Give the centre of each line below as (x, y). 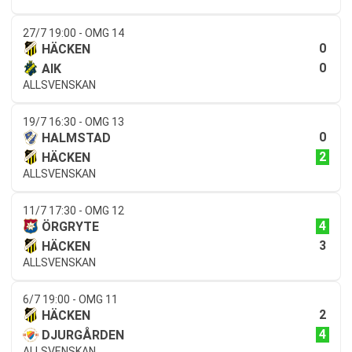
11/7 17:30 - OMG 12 (73, 210)
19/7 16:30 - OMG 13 (73, 121)
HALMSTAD (76, 137)
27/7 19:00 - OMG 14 (73, 33)
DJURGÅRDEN (83, 335)
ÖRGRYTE (70, 226)
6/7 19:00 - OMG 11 (70, 299)
